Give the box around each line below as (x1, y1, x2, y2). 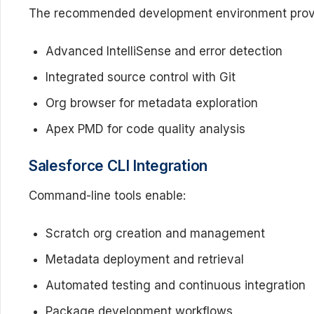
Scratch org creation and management (46, 226, 265, 240)
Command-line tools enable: (29, 188, 186, 203)
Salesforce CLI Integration (29, 156, 207, 175)
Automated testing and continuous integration (46, 278, 306, 292)
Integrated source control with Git (46, 70, 235, 84)
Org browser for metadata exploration (46, 96, 258, 110)
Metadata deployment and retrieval (46, 252, 244, 266)
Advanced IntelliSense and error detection (46, 44, 282, 58)
